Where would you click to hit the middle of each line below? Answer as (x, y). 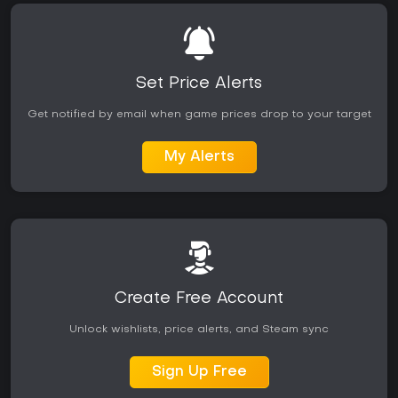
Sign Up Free (199, 373)
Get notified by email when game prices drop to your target (199, 115)
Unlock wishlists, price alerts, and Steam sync (199, 330)
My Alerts (199, 158)
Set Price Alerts (199, 84)
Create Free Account (199, 299)
